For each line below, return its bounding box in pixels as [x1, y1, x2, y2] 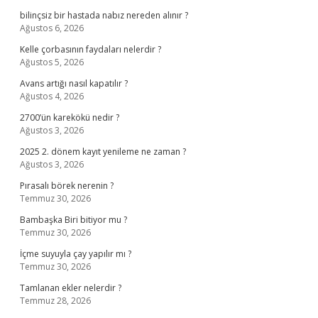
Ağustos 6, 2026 [20, 22, 84, 34]
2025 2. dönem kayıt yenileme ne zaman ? [20, 146, 186, 158]
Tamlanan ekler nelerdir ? [20, 282, 121, 294]
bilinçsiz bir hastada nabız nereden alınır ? [20, 9, 188, 21]
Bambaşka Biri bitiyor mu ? [20, 214, 127, 226]
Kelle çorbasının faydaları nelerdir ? [20, 43, 161, 55]
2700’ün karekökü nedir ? [20, 111, 119, 124]
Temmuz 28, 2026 [20, 295, 91, 307]
